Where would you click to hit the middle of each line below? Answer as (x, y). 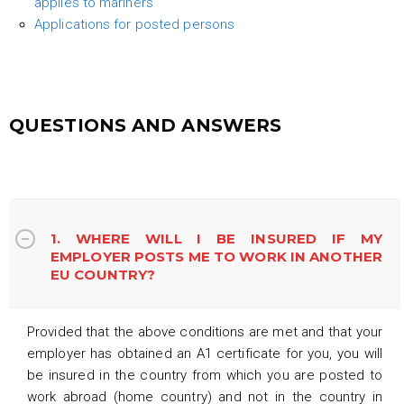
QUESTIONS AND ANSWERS (146, 125)
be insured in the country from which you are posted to (205, 375)
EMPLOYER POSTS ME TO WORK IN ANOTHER (216, 256)
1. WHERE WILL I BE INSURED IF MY (216, 238)
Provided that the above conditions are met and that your (205, 331)
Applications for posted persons (135, 24)
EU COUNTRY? (103, 274)
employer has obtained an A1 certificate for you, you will (205, 353)
